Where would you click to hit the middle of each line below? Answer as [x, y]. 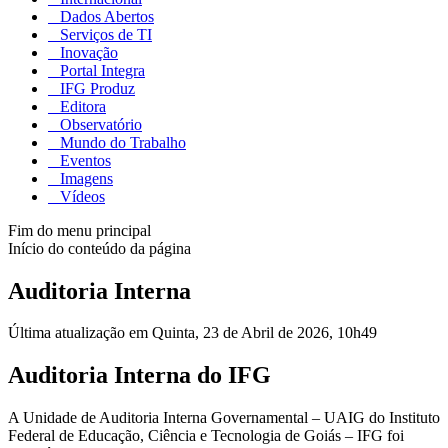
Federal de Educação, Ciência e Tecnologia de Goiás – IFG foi [206, 436]
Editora [81, 106]
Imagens [84, 178]
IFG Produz [95, 88]
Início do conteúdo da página [99, 248]
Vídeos [80, 196]
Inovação [87, 52]
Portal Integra [100, 70]
